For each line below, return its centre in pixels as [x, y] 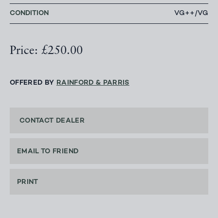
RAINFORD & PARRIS [93, 83]
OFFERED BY [33, 83]
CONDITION [29, 14]
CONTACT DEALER [52, 121]
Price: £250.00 [46, 51]
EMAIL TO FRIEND [48, 152]
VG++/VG [191, 14]
